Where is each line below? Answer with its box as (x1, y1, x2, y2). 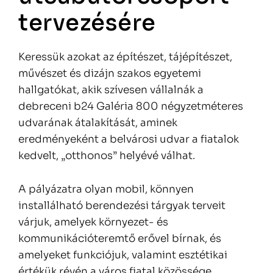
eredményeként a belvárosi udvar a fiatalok (18, 133, 239, 146)
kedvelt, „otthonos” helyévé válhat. (18, 149, 195, 163)
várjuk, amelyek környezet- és (18, 216, 168, 229)
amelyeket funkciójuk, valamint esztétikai (18, 249, 227, 262)
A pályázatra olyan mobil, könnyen (18, 183, 194, 196)
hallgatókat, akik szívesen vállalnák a (18, 83, 204, 97)
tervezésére (18, 9, 156, 38)
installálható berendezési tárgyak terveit (18, 199, 225, 213)
